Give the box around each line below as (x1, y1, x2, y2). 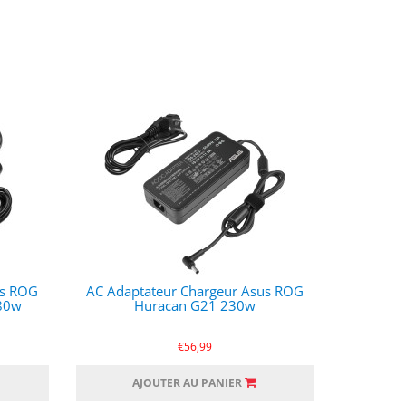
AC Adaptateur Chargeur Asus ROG (85, 282, 304, 300)
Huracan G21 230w (133, 296, 256, 314)
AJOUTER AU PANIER (132, 375, 243, 391)
